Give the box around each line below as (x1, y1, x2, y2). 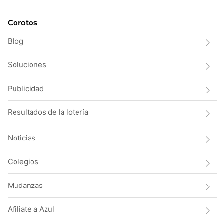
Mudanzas (8, 181, 43, 190)
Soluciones (8, 60, 46, 70)
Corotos (8, 18, 37, 28)
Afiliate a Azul (8, 204, 54, 214)
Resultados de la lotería (8, 108, 88, 117)
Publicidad (8, 84, 44, 93)
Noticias (8, 133, 35, 143)
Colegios (8, 157, 38, 167)
